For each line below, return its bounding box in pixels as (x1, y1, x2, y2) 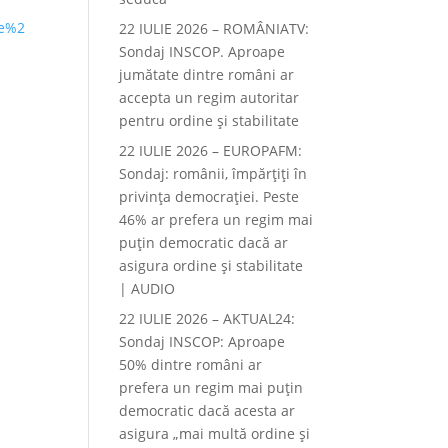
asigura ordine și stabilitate (119, 256, 304, 275)
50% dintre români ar (119, 355, 263, 374)
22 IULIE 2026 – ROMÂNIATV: (119, 19, 310, 38)
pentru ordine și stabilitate (119, 111, 300, 130)
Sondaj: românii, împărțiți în (119, 164, 308, 183)
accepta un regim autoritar (119, 88, 300, 107)
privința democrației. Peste (119, 187, 300, 206)
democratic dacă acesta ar (119, 401, 296, 420)
